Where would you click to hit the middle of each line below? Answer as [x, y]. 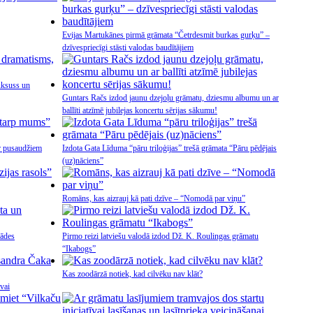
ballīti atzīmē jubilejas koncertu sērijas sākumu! [140, 110]
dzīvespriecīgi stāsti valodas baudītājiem [128, 48]
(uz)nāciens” [83, 161]
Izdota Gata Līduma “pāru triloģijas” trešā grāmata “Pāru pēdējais [169, 148]
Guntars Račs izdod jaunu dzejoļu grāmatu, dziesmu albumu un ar [170, 98]
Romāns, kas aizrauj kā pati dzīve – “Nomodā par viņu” [154, 198]
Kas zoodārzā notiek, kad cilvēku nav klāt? [132, 274]
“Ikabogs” [79, 249]
